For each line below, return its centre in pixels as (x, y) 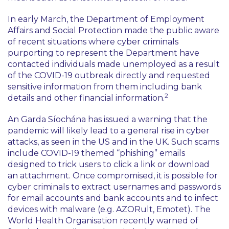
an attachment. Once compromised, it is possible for (113, 176)
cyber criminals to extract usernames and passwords (114, 187)
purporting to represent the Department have (104, 53)
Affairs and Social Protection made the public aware (113, 30)
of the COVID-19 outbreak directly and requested (109, 75)
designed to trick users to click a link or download (109, 164)
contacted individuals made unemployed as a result (114, 64)
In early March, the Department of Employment (106, 19)
